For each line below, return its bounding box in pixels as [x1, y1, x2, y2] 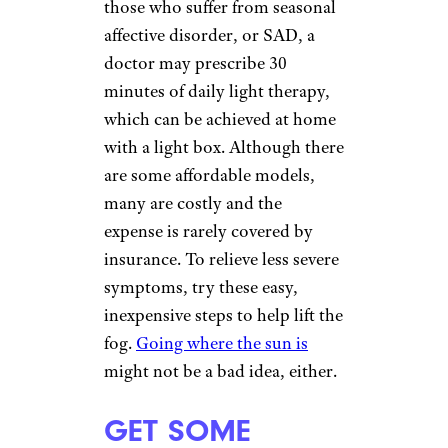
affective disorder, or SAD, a [104, 24, 315, 46]
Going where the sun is [136, 332, 308, 354]
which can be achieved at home [104, 108, 336, 130]
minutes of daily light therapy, [104, 80, 330, 102]
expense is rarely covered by [104, 220, 313, 242]
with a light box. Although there [104, 136, 344, 158]
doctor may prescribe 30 [104, 52, 287, 74]
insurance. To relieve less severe [104, 248, 339, 270]
